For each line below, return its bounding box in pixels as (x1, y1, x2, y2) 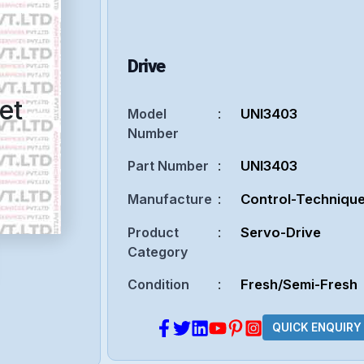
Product (128, 223, 180, 240)
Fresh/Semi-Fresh (240, 275, 358, 292)
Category (128, 243, 188, 260)
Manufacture (128, 190, 213, 207)
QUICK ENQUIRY (271, 321, 362, 335)
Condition (128, 275, 190, 292)
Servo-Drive (240, 223, 322, 240)
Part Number (128, 157, 210, 174)
